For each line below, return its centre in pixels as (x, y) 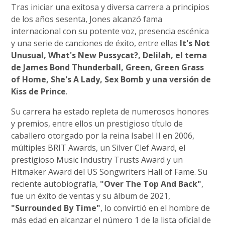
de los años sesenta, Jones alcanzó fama (87, 19)
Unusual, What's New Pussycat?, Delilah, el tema (109, 55)
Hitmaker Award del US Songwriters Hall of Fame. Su (109, 172)
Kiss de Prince (39, 92)
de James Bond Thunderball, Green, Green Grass (108, 68)
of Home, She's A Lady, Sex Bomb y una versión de (111, 80)
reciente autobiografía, (56, 184)
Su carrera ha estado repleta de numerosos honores (110, 112)
